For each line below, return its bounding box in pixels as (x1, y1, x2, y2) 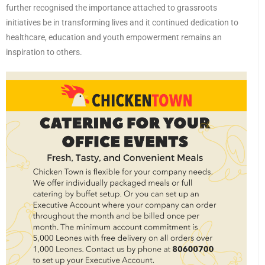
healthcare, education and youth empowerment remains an (6, 33, 222, 43)
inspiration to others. (6, 47, 82, 57)
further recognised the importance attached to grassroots (6, 3, 217, 13)
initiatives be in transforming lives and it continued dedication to (6, 18, 238, 28)
